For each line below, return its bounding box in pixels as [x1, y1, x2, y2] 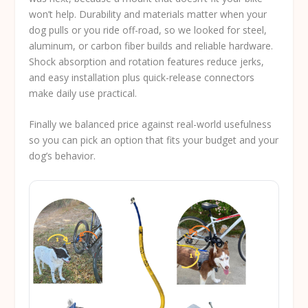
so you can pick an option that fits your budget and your [29, 133, 279, 147]
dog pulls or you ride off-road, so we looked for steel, [29, 23, 267, 36]
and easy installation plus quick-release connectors [29, 70, 255, 84]
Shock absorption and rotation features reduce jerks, [29, 54, 265, 68]
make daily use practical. [29, 86, 137, 100]
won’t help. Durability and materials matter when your [29, 7, 267, 21]
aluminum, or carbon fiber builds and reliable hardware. [29, 38, 274, 52]
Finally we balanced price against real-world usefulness [29, 118, 272, 131]
